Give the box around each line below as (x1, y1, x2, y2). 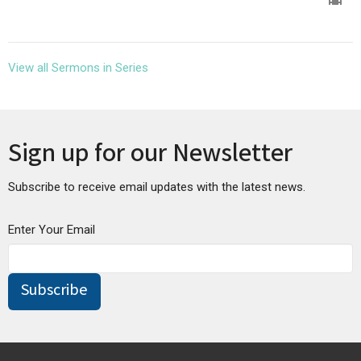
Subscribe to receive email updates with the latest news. (8, 180, 305, 194)
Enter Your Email (8, 222, 95, 237)
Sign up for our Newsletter (8, 137, 293, 175)
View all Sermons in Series (8, 60, 148, 75)
